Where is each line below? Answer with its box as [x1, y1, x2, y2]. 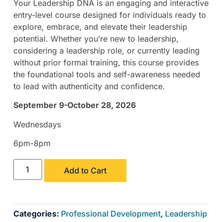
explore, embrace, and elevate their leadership [13, 21, 187, 32]
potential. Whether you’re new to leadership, [13, 33, 179, 44]
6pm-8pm [13, 138, 51, 149]
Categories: [13, 208, 61, 219]
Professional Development [60, 208, 161, 219]
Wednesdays [13, 119, 61, 129]
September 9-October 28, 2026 [13, 100, 136, 111]
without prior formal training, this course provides [13, 57, 199, 67]
